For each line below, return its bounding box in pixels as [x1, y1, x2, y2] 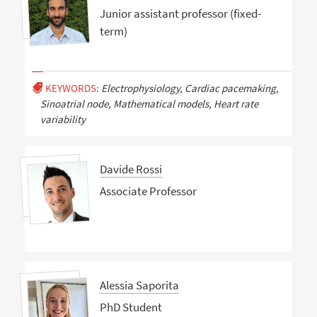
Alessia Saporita [99, 277, 179, 293]
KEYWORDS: [45, 81, 99, 95]
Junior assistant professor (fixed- [99, 5, 261, 21]
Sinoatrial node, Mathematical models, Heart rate [40, 96, 258, 110]
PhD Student [99, 299, 162, 316]
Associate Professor [99, 183, 197, 200]
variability [40, 112, 86, 126]
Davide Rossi [99, 161, 162, 177]
